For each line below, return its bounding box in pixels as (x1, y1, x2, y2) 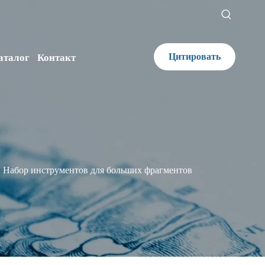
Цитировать (168, 51, 221, 62)
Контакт (37, 51, 76, 63)
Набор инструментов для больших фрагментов (3, 164, 192, 176)
